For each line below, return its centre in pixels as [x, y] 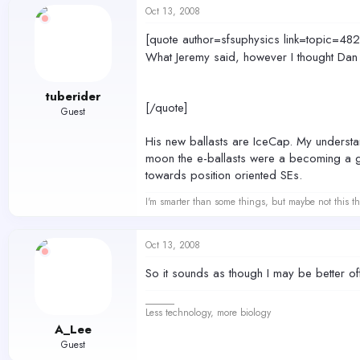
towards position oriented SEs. [224, 176]
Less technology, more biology [208, 313]
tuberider [73, 96]
